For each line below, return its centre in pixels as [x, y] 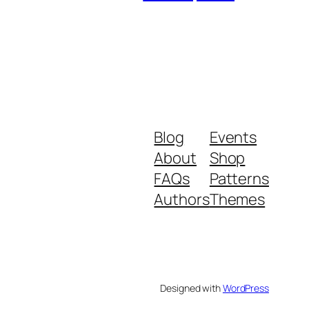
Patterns [239, 178]
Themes [237, 199]
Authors [182, 199]
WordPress [246, 288]
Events [233, 137]
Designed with [191, 288]
